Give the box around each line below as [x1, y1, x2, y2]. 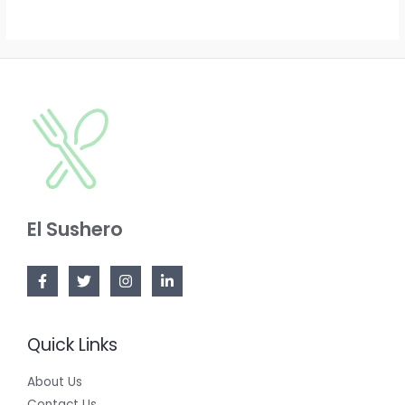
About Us [27, 372, 82, 391]
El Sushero [27, 216, 123, 243]
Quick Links [27, 333, 118, 358]
